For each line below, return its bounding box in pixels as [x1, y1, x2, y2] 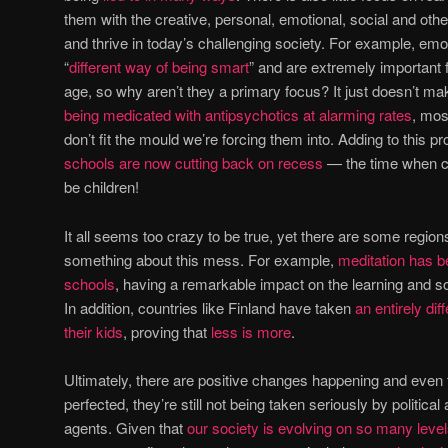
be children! [64, 176, 139, 198]
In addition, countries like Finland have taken [64, 296, 355, 318]
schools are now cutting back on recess [64, 152, 323, 174]
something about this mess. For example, [64, 248, 338, 270]
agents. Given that [64, 417, 187, 438]
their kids [64, 320, 123, 342]
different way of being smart [69, 56, 249, 78]
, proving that [123, 320, 211, 342]
